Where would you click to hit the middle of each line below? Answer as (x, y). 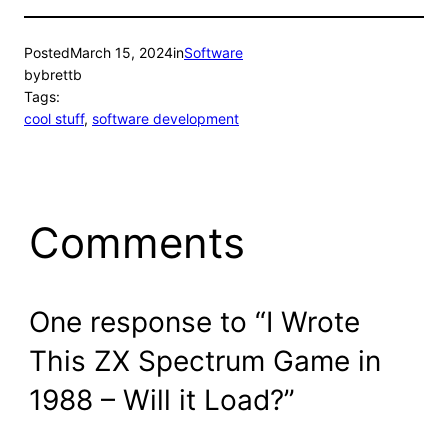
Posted (47, 53)
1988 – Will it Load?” (161, 399)
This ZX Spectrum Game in (204, 360)
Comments (136, 243)
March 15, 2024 (121, 53)
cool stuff (54, 119)
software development (165, 119)
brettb (61, 75)
